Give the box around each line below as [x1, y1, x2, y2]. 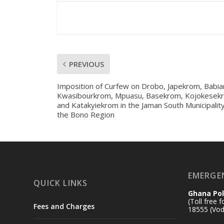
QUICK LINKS [33, 177, 88, 189]
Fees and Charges [33, 201, 95, 211]
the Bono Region [56, 109, 114, 119]
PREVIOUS [68, 58, 104, 69]
